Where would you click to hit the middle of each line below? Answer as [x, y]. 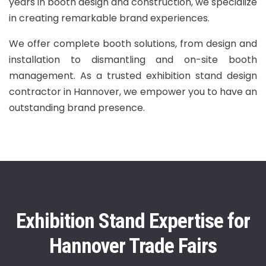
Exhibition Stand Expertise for [133, 221]
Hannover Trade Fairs [133, 246]
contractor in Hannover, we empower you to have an [133, 92]
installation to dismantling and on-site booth [133, 60]
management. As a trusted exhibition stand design [133, 76]
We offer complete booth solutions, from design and [133, 44]
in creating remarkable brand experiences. [109, 18]
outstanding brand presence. [77, 108]
